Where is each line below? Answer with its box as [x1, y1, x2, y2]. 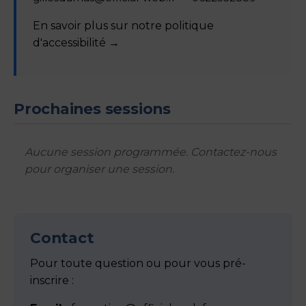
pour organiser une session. [25, 162, 174, 176]
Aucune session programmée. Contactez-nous [25, 145, 277, 158]
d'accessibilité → [33, 36, 120, 49]
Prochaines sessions [14, 99, 171, 117]
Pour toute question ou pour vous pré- [30, 256, 246, 270]
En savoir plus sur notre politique [33, 18, 214, 32]
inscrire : [30, 273, 74, 287]
